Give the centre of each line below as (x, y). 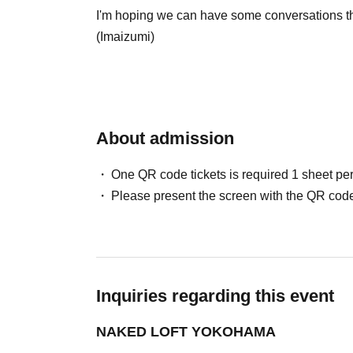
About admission (165, 138)
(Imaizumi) (125, 36)
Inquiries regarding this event (215, 295)
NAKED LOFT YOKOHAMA (186, 331)
